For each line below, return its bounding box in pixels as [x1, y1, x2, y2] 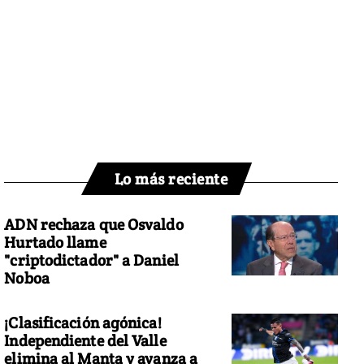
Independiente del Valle [4, 330, 167, 350]
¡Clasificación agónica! [4, 312, 162, 332]
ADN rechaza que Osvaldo [4, 214, 184, 235]
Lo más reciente [114, 169, 228, 189]
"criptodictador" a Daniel [4, 250, 179, 271]
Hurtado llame [4, 232, 106, 253]
